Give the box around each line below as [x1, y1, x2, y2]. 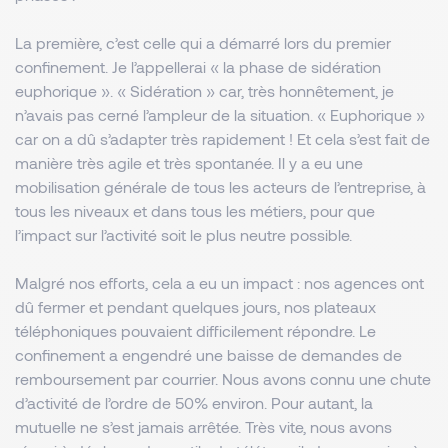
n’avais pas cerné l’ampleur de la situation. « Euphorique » [15, 105, 425, 124]
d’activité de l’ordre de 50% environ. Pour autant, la [15, 393, 373, 412]
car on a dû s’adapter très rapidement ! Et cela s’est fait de [15, 129, 430, 148]
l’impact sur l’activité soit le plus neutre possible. [15, 225, 360, 244]
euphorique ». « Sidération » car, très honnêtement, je [15, 81, 394, 100]
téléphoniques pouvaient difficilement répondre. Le [15, 321, 376, 340]
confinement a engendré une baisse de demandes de [15, 345, 402, 364]
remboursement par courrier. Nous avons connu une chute [15, 369, 431, 388]
